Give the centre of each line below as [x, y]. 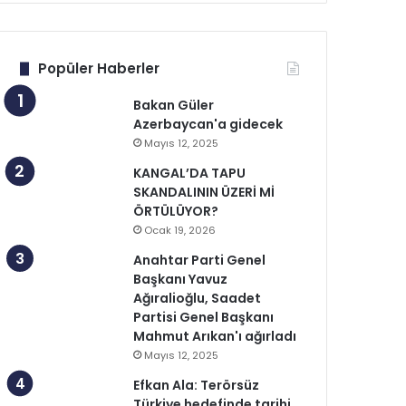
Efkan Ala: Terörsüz [197, 385]
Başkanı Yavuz [181, 279]
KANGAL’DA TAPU [190, 173]
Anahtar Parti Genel [200, 260]
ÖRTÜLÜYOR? [176, 211]
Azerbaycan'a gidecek [208, 124]
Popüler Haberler [99, 68]
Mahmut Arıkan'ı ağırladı [215, 336]
